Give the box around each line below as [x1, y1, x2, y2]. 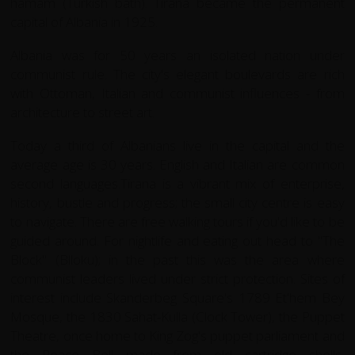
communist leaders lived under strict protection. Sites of [10, 269, 345, 288]
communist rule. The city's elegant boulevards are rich [10, 64, 345, 83]
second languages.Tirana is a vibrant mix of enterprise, [10, 174, 345, 193]
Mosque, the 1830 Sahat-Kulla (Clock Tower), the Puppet [10, 307, 345, 326]
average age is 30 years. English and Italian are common [10, 155, 345, 174]
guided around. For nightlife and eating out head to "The [10, 231, 345, 250]
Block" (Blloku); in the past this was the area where [10, 250, 345, 269]
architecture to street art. [10, 102, 155, 121]
